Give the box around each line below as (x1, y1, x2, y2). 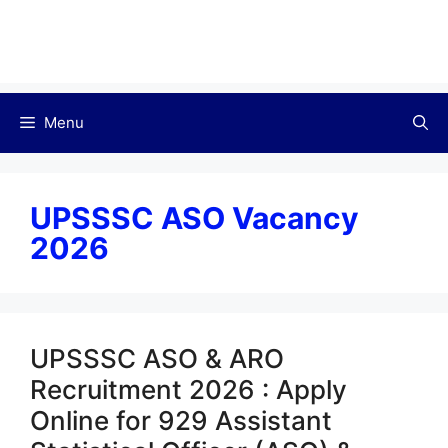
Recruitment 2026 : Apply (30, 374, 347, 406)
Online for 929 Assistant (30, 405, 332, 437)
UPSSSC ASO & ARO (30, 343, 284, 375)
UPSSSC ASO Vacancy (30, 200, 359, 237)
